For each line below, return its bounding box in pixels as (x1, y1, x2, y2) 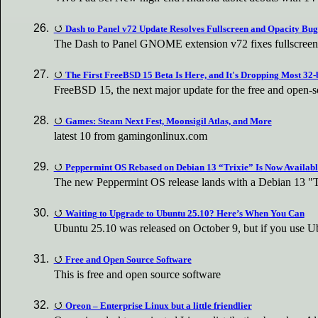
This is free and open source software (54, 268, 221, 281)
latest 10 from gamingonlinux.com (54, 129, 208, 142)
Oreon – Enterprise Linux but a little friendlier (65, 300, 252, 312)
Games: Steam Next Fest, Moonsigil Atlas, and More (65, 116, 272, 126)
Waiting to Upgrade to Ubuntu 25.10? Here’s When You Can (65, 208, 305, 219)
